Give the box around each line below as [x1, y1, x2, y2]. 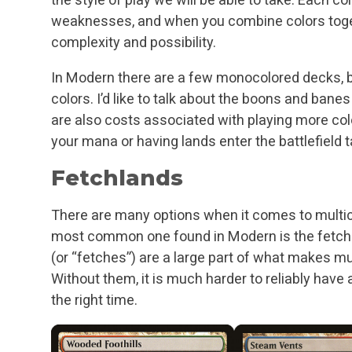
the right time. [51, 291, 137, 308]
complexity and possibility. [51, 33, 216, 50]
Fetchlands [51, 164, 183, 191]
